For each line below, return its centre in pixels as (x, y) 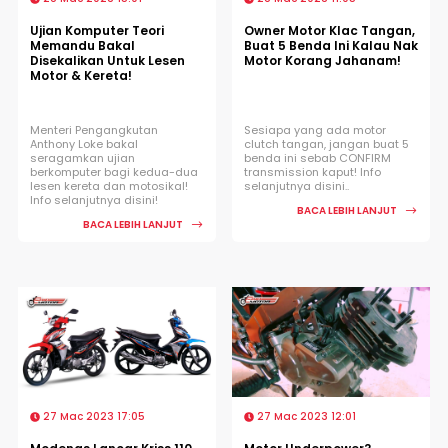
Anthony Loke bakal (84, 143)
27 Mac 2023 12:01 (305, 416)
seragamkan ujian (82, 157)
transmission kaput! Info (312, 171)
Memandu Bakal (82, 45)
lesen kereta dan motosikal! (109, 185)
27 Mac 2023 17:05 (92, 416)
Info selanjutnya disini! (94, 199)
